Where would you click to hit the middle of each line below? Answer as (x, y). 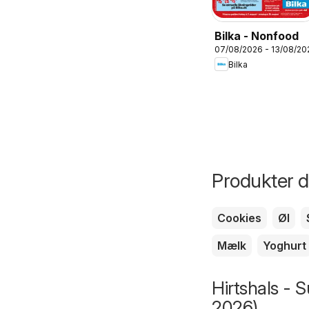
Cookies (239, 218)
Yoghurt (285, 246)
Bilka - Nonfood (257, 36)
